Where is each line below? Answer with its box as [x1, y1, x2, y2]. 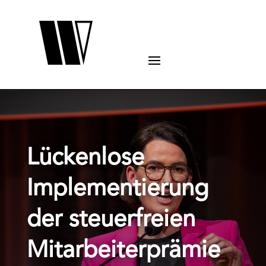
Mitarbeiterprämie [26, 239, 220, 263]
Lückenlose [26, 147, 144, 170]
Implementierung [26, 178, 208, 201]
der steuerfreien [26, 208, 195, 232]
